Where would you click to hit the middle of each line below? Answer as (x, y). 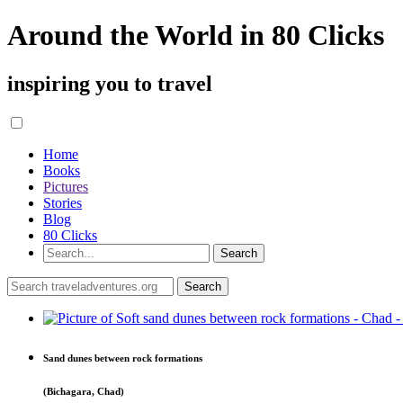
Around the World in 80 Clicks (196, 36)
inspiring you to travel (110, 83)
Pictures (66, 186)
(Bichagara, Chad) (84, 391)
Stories (63, 202)
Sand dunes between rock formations (123, 358)
